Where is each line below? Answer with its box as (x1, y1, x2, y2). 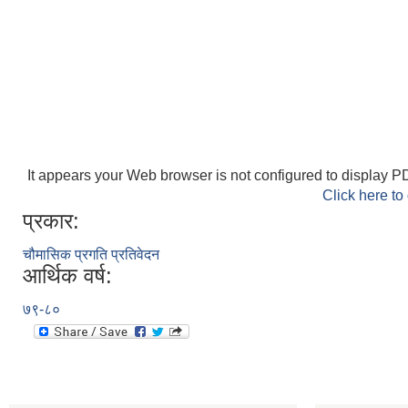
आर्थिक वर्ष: (23, 262, 112, 288)
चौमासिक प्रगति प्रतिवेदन (23, 246, 159, 262)
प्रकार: (23, 208, 79, 233)
